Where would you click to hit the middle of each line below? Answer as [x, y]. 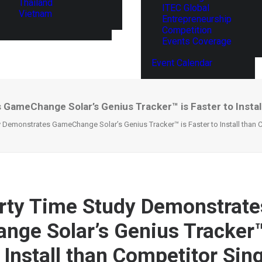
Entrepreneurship [197, 19]
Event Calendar [182, 63]
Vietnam [35, 13]
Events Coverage [197, 41]
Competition [187, 30]
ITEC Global [186, 8]
